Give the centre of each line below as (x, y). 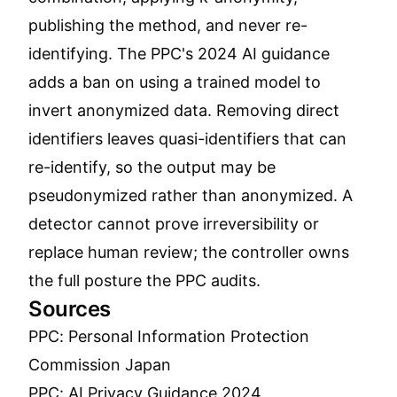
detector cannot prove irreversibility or (174, 224)
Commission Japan (100, 365)
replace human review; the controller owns (189, 252)
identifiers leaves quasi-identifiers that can (187, 139)
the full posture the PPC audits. (144, 280)
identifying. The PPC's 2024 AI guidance (179, 54)
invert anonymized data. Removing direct (184, 110)
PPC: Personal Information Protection (169, 336)
